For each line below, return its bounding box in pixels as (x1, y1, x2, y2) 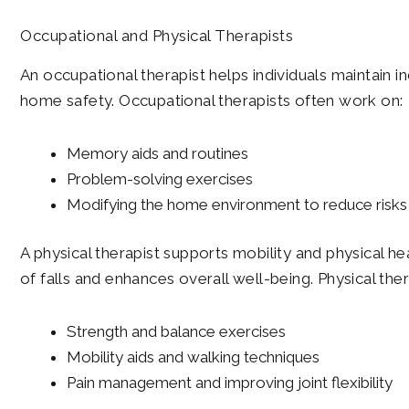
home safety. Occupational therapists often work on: (20, 91, 404, 110)
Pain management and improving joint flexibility (67, 373, 393, 393)
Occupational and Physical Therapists (20, 26, 293, 46)
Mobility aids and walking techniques (67, 348, 320, 367)
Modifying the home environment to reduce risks (67, 194, 407, 214)
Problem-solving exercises (67, 169, 253, 188)
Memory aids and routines (67, 143, 248, 163)
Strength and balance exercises (67, 322, 286, 341)
